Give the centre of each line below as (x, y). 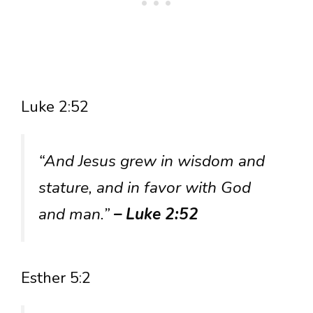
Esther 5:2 (56, 278)
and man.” (76, 214)
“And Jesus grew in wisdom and (152, 161)
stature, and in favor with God (145, 188)
